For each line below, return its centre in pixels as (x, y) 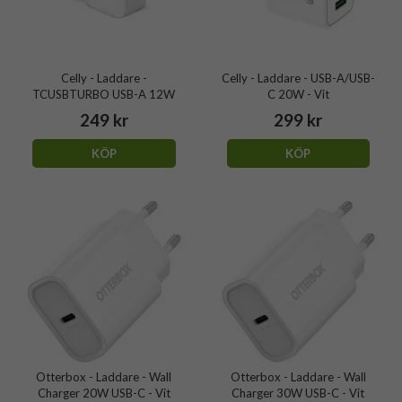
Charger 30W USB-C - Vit (298, 393)
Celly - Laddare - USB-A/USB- (298, 79)
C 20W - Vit (298, 95)
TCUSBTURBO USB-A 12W (104, 95)
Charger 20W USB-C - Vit (104, 393)
